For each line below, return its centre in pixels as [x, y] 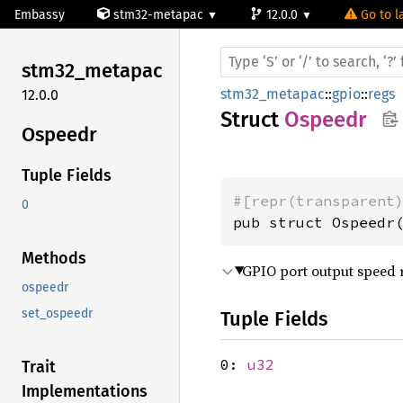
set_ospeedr [57, 314]
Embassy [40, 15]
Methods [54, 259]
